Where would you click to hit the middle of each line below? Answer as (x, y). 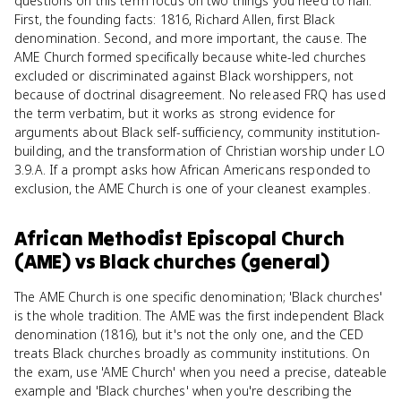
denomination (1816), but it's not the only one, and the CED (189, 334)
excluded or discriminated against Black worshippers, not (184, 76)
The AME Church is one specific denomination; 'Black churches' (199, 297)
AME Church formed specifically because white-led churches (191, 57)
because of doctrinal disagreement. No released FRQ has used (200, 94)
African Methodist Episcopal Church (179, 238)
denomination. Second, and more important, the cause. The (191, 38)
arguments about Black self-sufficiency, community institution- (198, 132)
